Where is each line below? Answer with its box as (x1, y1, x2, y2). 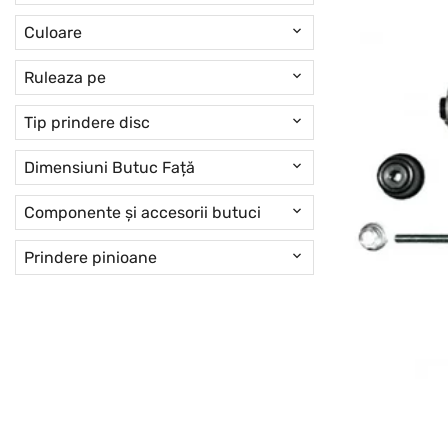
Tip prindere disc (24, 112, 150, 132)
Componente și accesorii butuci (24, 202, 261, 222)
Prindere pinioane (24, 247, 157, 267)
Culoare (24, 22, 82, 42)
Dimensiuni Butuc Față (24, 157, 195, 177)
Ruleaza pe (24, 67, 106, 87)
